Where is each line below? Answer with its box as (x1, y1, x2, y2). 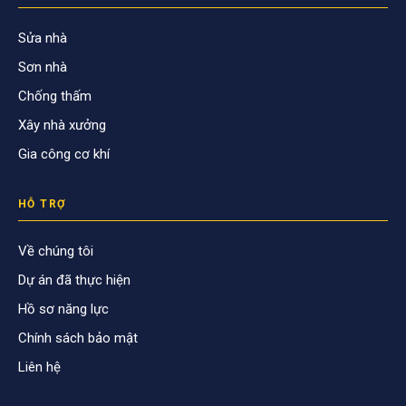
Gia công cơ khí (18, 146, 110, 162)
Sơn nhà (18, 59, 67, 75)
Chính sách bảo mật (18, 330, 138, 346)
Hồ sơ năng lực (18, 301, 109, 317)
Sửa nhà (18, 30, 67, 46)
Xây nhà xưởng (18, 117, 106, 133)
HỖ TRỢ (18, 198, 66, 210)
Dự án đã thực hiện (18, 272, 130, 288)
